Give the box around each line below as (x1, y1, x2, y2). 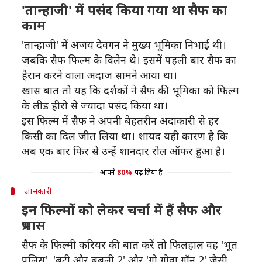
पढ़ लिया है (134, 167, 163, 177)
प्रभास (22, 216, 45, 233)
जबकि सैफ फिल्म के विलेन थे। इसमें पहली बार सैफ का (22, 53, 236, 67)
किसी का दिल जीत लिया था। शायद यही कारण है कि (22, 129, 228, 143)
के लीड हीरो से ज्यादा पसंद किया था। (22, 98, 168, 112)
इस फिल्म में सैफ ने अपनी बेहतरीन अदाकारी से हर (22, 113, 219, 127)
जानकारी (23, 185, 52, 196)
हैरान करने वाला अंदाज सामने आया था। (22, 68, 177, 82)
